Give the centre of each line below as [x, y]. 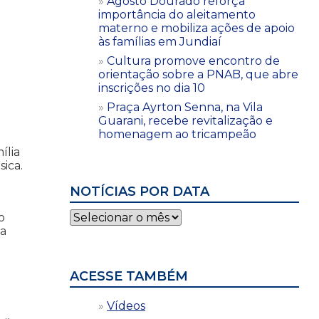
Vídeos [126, 305]
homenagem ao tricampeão [177, 134]
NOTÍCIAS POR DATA [140, 191]
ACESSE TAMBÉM [129, 276]
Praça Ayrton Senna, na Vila [185, 107]
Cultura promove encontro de [193, 61]
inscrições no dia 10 [152, 88]
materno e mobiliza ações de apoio [197, 28]
